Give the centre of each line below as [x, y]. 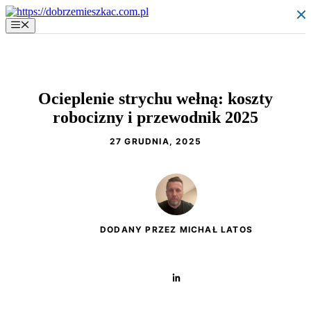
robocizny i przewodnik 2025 [155, 118]
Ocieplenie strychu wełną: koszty [155, 99]
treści [16, 36]
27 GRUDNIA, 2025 [155, 142]
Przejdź [21, 11]
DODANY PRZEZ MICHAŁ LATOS [176, 230]
